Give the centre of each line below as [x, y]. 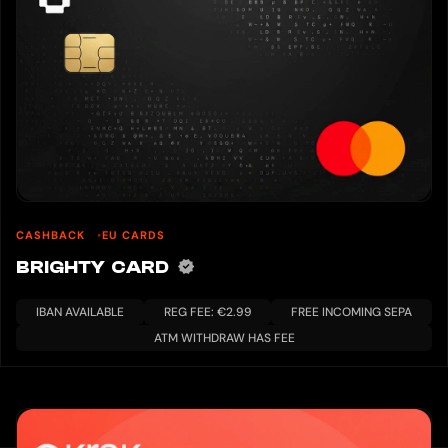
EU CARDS [133, 234]
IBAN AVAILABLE [79, 311]
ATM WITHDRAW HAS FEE [224, 337]
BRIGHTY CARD [96, 267]
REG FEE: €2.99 [207, 311]
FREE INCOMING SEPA [352, 311]
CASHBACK [52, 234]
